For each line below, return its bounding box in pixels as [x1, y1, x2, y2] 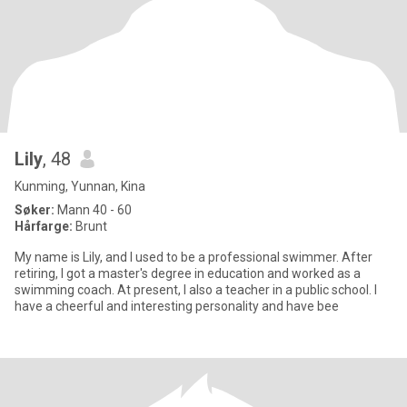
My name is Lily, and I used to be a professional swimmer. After [15, 250, 372, 264]
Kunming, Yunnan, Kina [15, 179, 145, 194]
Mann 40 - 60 [55, 203, 132, 217]
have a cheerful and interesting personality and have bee [15, 299, 339, 313]
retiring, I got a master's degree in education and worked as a [15, 266, 361, 281]
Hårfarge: [15, 219, 75, 233]
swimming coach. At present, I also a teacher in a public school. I [15, 283, 377, 297]
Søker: [15, 203, 55, 217]
